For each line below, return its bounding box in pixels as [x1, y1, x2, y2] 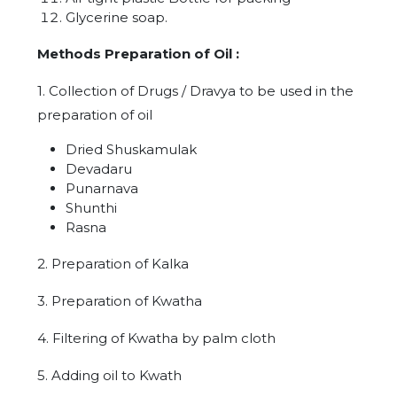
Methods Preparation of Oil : [37, 45, 239, 62]
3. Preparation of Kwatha [37, 292, 202, 309]
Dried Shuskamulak [66, 141, 197, 158]
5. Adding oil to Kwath [37, 367, 182, 384]
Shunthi [66, 199, 117, 216]
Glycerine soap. [66, 9, 167, 26]
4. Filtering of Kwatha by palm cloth [37, 330, 276, 346]
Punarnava [66, 180, 138, 197]
